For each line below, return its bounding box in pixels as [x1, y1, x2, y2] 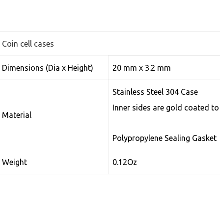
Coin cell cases [2, 39, 55, 48]
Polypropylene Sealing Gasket [112, 134, 217, 142]
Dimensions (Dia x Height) [2, 63, 94, 72]
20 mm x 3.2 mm [112, 63, 171, 72]
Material [2, 110, 32, 119]
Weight [2, 158, 27, 166]
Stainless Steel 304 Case [112, 87, 198, 96]
